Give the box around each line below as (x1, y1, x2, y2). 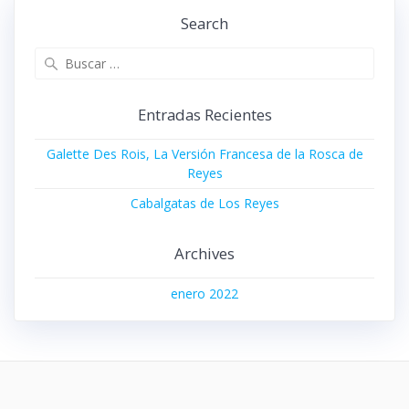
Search (181, 12, 228, 34)
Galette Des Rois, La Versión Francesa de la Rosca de (46, 145, 363, 163)
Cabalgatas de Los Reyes (130, 194, 279, 213)
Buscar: (204, 46, 249, 65)
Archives (174, 243, 235, 264)
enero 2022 (171, 284, 238, 302)
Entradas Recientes (137, 103, 272, 125)
